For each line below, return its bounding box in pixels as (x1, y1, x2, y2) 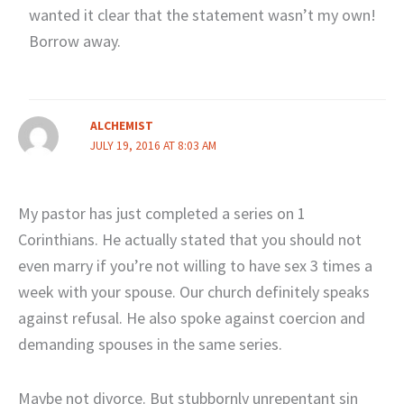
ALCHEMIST (89, 117, 153, 133)
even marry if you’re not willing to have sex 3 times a (18, 254, 372, 276)
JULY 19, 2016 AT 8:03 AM (89, 137, 216, 153)
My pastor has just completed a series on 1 (18, 202, 306, 224)
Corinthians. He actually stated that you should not (18, 228, 362, 250)
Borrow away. (28, 31, 121, 52)
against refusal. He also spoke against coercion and (18, 307, 365, 328)
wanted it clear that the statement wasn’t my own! (28, 5, 376, 26)
